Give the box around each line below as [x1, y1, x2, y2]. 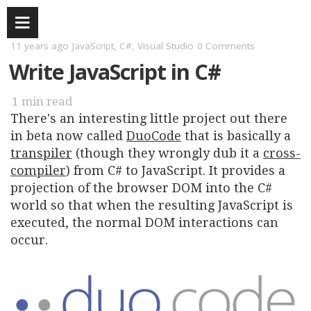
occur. [10, 233, 48, 247]
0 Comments [197, 40, 255, 52]
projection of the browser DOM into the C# [10, 180, 272, 195]
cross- [263, 146, 301, 160]
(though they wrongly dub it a [72, 146, 263, 160]
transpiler [10, 146, 72, 160]
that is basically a [181, 128, 291, 143]
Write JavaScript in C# [9, 57, 221, 86]
